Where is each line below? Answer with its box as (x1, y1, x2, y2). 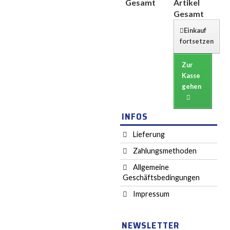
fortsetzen (180, 37, 214, 45)
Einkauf (184, 26, 207, 34)
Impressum (131, 189, 169, 198)
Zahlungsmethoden (131, 146, 197, 155)
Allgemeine (131, 163, 169, 171)
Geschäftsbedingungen (122, 173, 200, 182)
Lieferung (131, 130, 165, 139)
